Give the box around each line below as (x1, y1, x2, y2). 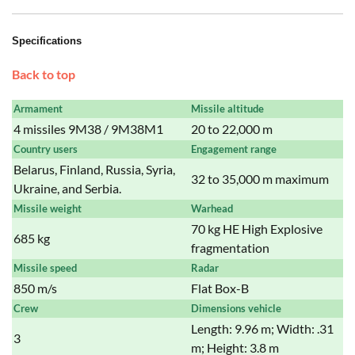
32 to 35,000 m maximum (191, 170, 329, 186)
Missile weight (13, 201, 82, 215)
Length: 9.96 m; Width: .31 (191, 320, 334, 336)
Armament (13, 101, 63, 115)
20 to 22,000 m (191, 120, 273, 136)
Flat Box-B (191, 280, 249, 296)
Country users (13, 142, 78, 155)
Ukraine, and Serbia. (13, 180, 121, 196)
